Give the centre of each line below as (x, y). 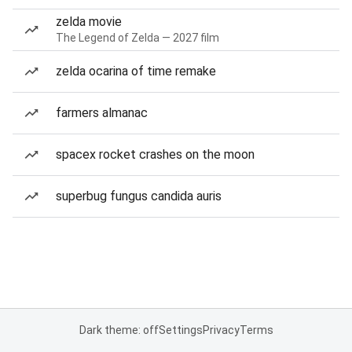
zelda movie (89, 22)
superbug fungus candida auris (139, 196)
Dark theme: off (119, 330)
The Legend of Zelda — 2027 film (137, 38)
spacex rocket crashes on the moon (155, 154)
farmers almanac (102, 113)
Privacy (221, 330)
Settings (180, 330)
